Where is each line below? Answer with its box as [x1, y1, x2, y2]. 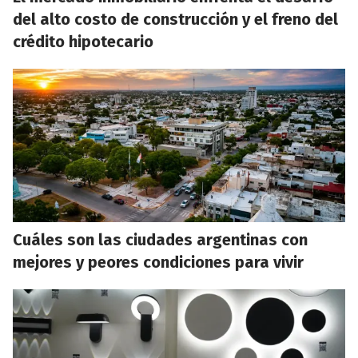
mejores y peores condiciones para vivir [13, 253, 304, 272]
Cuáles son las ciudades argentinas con [13, 230, 308, 250]
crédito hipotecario [13, 32, 153, 52]
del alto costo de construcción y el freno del [13, 10, 338, 30]
